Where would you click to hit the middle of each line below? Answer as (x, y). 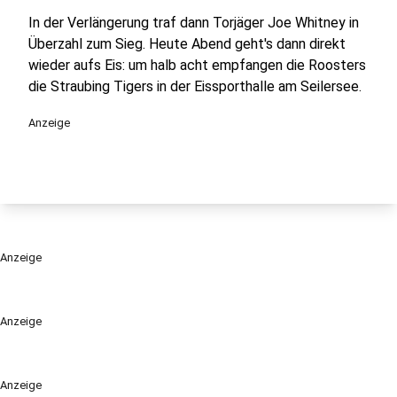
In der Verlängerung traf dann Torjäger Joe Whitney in (194, 23)
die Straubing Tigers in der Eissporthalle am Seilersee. (195, 86)
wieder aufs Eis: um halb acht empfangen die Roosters (197, 65)
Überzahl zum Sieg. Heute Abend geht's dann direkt (187, 44)
